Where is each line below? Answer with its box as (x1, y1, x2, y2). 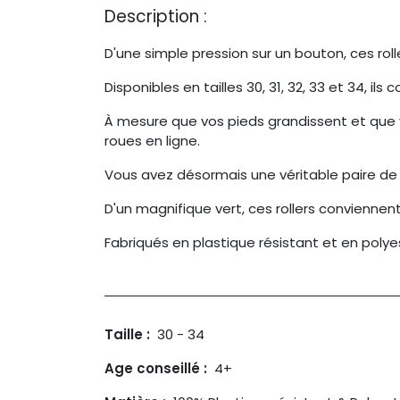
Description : (104, 4, 207, 29)
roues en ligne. (104, 131, 200, 151)
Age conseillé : (104, 359, 214, 379)
